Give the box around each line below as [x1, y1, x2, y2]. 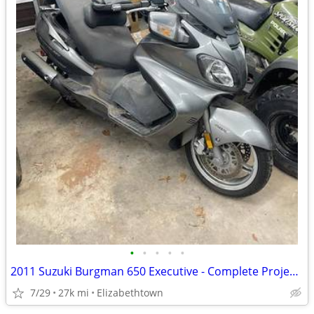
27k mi [58, 286, 89, 299]
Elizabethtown [97, 286, 163, 299]
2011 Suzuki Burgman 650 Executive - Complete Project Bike [289, 264, 299, 279]
